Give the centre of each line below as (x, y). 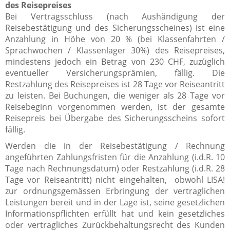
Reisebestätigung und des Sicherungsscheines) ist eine (115, 27)
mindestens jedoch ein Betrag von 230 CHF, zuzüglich (115, 61)
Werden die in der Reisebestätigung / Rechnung (115, 146)
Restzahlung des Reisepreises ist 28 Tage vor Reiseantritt (115, 84)
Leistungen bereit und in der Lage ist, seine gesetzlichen (115, 202)
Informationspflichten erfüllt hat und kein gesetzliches (115, 213)
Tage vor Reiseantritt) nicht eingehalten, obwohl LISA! (115, 179)
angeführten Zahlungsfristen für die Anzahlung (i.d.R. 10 (115, 157)
